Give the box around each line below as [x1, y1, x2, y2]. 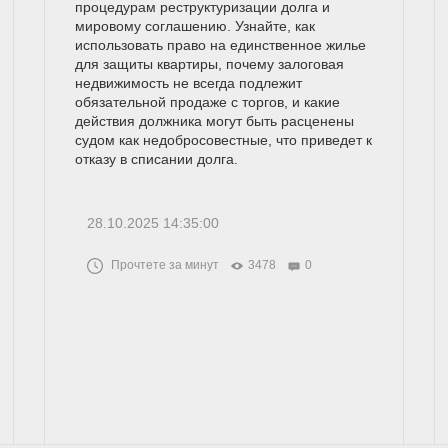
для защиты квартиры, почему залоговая [74, 56, 344, 73]
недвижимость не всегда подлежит [74, 75, 302, 92]
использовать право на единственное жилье [74, 37, 366, 54]
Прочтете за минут [110, 258, 219, 273]
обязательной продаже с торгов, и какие [74, 94, 340, 111]
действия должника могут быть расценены [74, 113, 354, 130]
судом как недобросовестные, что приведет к [74, 132, 372, 149]
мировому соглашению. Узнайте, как [74, 18, 315, 35]
